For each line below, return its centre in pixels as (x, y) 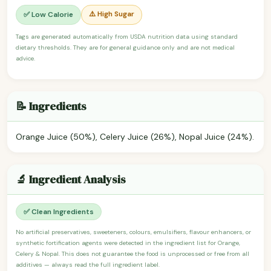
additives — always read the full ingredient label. (88, 264)
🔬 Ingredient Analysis (71, 179)
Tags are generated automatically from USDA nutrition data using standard (127, 36)
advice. (25, 58)
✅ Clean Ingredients (59, 211)
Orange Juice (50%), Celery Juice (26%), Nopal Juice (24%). (135, 136)
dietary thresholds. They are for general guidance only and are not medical (125, 47)
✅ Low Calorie (48, 15)
